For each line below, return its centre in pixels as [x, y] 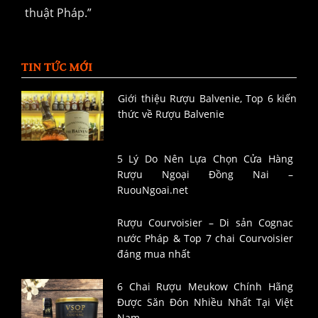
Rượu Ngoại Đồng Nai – [205, 175]
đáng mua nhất [153, 254]
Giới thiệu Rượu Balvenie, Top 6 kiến [207, 99]
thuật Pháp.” [58, 13]
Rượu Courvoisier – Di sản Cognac [205, 223]
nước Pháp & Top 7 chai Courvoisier [205, 238]
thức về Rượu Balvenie [171, 114]
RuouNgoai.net [152, 190]
